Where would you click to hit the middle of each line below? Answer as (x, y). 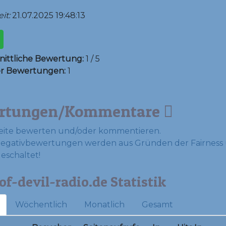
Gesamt (157, 204)
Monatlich (104, 204)
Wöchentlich (41, 204)
